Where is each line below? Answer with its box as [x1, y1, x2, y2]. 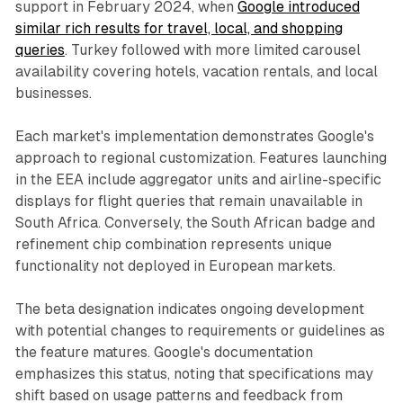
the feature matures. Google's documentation [14, 343, 313, 361]
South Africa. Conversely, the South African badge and [14, 213, 375, 231]
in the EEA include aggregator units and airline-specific [14, 170, 381, 188]
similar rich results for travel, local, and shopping [14, 19, 343, 37]
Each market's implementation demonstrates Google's [14, 127, 374, 145]
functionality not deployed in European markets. [14, 256, 336, 274]
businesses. [14, 84, 92, 102]
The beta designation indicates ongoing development [14, 300, 364, 318]
